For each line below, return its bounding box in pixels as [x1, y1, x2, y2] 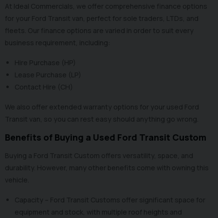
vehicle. [5, 175, 32, 185]
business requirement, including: [5, 38, 113, 48]
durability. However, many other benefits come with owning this [5, 163, 209, 173]
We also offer [5, 102, 49, 112]
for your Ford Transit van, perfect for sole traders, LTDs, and [5, 14, 199, 23]
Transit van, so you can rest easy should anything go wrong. [5, 114, 200, 124]
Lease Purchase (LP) [15, 70, 83, 80]
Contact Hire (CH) [15, 82, 74, 92]
